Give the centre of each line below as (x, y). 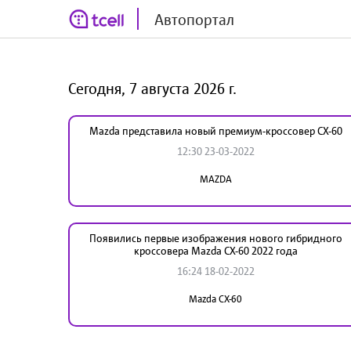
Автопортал (194, 19)
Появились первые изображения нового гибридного (215, 238)
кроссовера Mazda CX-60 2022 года (215, 250)
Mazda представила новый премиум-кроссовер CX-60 (215, 130)
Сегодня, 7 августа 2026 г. (152, 88)
